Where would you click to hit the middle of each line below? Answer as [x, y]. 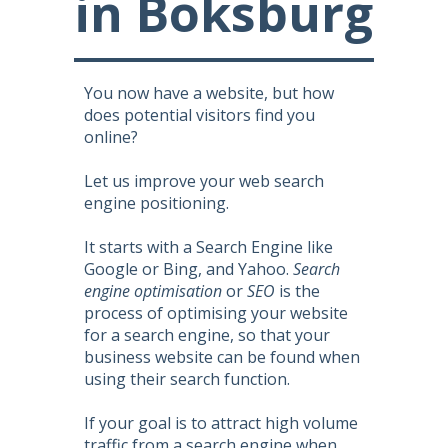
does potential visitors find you [199, 115]
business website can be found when [222, 357]
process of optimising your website [216, 313]
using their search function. [187, 379]
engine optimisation [153, 291]
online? [111, 137]
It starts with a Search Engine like [208, 247]
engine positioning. [156, 203]
